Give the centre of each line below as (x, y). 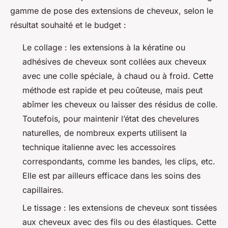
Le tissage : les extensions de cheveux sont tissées (120, 207)
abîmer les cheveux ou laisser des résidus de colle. (120, 105)
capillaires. (43, 190)
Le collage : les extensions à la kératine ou (104, 48)
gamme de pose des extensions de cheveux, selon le (112, 11)
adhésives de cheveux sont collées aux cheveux (115, 62)
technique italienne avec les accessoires (99, 147)
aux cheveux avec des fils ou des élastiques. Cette (119, 222)
